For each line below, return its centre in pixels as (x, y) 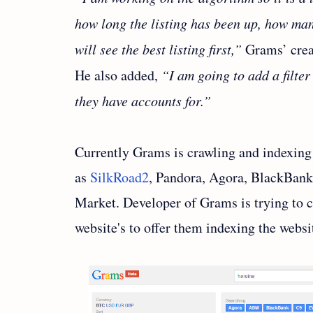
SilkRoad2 (119, 177)
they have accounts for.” (143, 101)
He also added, (118, 75)
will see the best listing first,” (158, 49)
